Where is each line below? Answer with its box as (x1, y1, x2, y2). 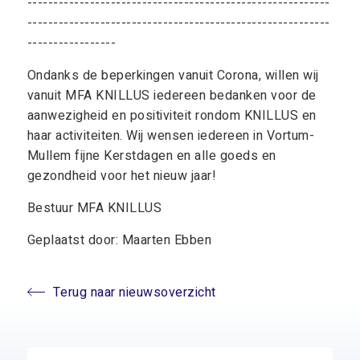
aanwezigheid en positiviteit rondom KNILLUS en (27, 106, 317, 125)
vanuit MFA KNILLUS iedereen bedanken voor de (27, 86, 317, 105)
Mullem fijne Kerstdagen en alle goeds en (27, 146, 276, 166)
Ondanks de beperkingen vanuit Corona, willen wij (27, 66, 319, 85)
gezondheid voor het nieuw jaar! (27, 166, 217, 186)
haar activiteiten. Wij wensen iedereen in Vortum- (27, 126, 315, 145)
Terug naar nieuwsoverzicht (52, 283, 216, 302)
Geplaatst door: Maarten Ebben (27, 231, 212, 250)
